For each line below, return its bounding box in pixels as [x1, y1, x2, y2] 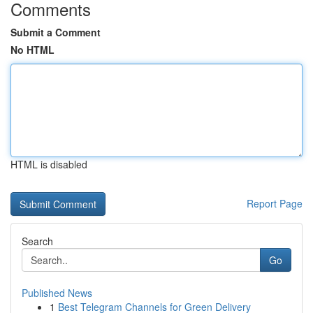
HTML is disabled [10, 157, 87, 171]
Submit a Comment [10, 25, 101, 39]
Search [22, 234, 53, 248]
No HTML [10, 43, 54, 57]
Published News [22, 286, 92, 300]
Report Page [247, 196, 303, 210]
